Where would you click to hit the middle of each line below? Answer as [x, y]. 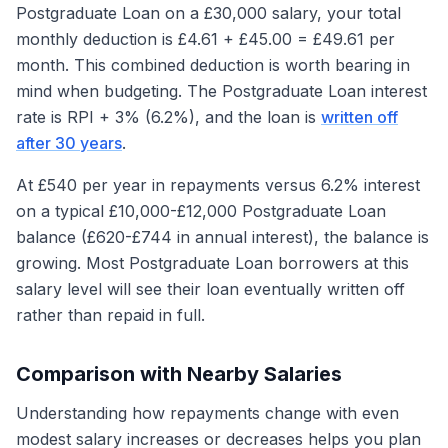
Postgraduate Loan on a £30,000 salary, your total [208, 13]
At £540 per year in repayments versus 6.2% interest [218, 185]
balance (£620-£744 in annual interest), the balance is [222, 237]
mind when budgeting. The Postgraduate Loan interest [221, 91]
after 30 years [69, 143]
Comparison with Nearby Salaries [179, 374]
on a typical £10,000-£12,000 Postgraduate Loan [201, 211]
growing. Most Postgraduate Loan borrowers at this [212, 263]
